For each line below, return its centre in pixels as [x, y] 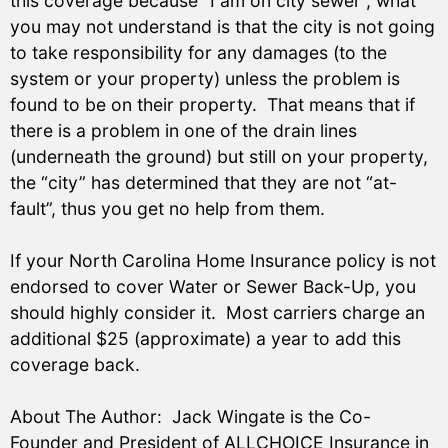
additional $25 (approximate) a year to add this [205, 339]
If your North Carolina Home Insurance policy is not [223, 261]
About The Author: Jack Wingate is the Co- [190, 417]
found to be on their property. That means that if [212, 104]
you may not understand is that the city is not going [222, 26]
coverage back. [75, 365]
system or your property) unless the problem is [205, 78]
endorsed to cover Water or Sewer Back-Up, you [213, 287]
